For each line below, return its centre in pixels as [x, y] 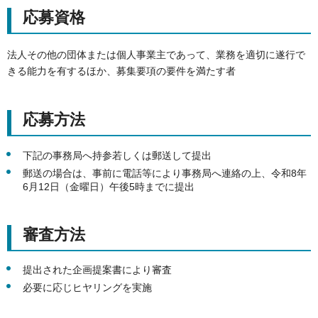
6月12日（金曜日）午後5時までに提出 [109, 186]
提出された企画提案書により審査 [97, 270]
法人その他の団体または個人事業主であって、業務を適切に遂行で [156, 54]
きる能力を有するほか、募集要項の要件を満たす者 [121, 71]
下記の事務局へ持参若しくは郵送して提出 [117, 156]
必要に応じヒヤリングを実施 [87, 287]
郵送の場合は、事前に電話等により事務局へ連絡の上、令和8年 [165, 173]
